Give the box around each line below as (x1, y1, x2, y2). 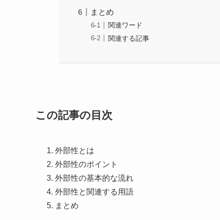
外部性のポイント (55, 160, 118, 169)
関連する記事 (108, 34, 150, 42)
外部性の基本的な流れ (55, 174, 134, 183)
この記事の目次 (35, 109, 112, 122)
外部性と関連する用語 (55, 188, 134, 196)
